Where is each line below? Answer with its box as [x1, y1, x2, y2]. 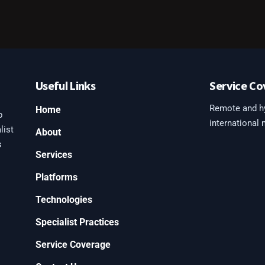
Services [35, 149, 72, 160]
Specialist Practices [35, 216, 119, 228]
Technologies [35, 194, 92, 205]
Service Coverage [35, 239, 111, 250]
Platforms [35, 172, 77, 183]
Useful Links [35, 79, 96, 93]
